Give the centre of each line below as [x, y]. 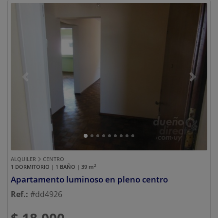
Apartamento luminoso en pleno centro [89, 180]
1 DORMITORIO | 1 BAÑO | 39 [50, 167]
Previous [41, 82]
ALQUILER [24, 159]
